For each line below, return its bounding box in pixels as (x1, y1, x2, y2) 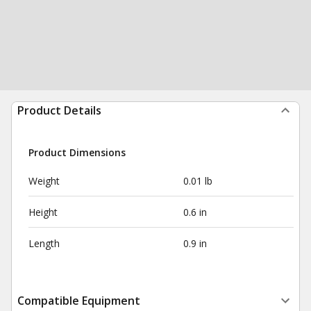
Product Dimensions (28, 146, 126, 159)
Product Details (17, 103, 101, 118)
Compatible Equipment (17, 293, 140, 308)
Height (28, 205, 58, 219)
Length (28, 237, 60, 250)
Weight (28, 174, 60, 187)
